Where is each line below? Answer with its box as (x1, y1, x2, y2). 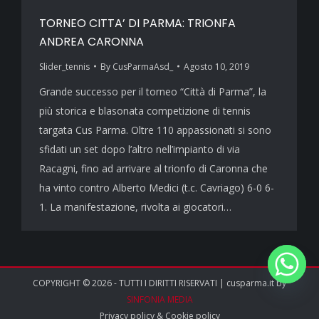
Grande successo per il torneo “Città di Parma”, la (39, 84, 266, 98)
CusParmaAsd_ (113, 60, 173, 73)
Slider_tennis (39, 60, 90, 73)
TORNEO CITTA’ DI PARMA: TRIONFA (39, 14, 236, 31)
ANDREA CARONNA (39, 33, 144, 50)
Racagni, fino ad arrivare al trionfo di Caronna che (39, 161, 268, 175)
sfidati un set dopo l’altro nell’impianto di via (39, 142, 240, 156)
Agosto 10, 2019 (184, 60, 249, 73)
